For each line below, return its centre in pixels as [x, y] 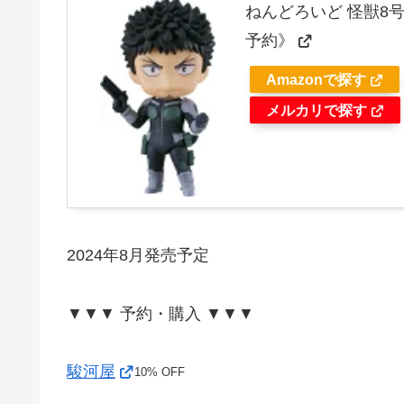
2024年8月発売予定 [138, 256]
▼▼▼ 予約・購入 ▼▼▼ [161, 313]
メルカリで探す [317, 110]
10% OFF [160, 372]
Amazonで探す [316, 79]
